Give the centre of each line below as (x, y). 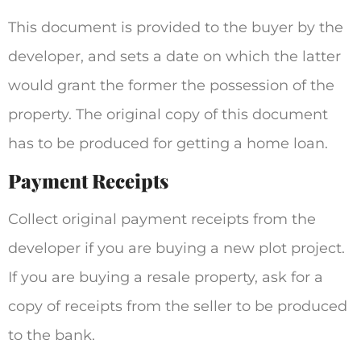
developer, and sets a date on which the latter (174, 56)
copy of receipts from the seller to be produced (178, 307)
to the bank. (54, 336)
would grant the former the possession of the (171, 85)
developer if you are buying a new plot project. (176, 249)
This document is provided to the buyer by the (176, 27)
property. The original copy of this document (168, 114)
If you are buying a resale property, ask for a (166, 278)
